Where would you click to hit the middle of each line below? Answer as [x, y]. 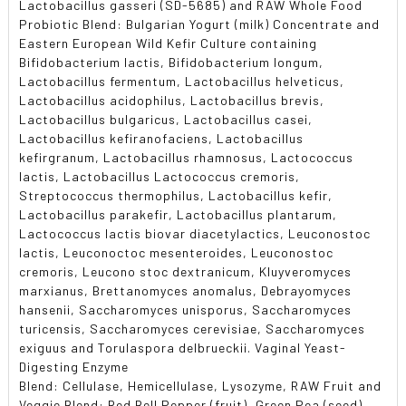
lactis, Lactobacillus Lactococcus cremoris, [160, 176]
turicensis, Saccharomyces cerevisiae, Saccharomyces [193, 328]
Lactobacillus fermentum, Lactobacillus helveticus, [182, 81]
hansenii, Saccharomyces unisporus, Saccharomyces [186, 309]
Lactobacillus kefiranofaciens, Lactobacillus [162, 138]
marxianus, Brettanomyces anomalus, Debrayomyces [186, 290]
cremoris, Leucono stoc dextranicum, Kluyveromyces [186, 271]
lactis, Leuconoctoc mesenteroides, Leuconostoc [177, 252]
